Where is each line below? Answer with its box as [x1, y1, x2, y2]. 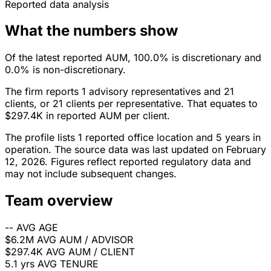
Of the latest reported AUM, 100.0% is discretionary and [5, 51, 261, 64]
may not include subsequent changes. [5, 168, 177, 180]
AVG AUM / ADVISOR [37, 233, 133, 246]
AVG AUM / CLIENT [46, 246, 135, 258]
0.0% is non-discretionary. [5, 64, 126, 76]
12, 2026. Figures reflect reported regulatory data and [5, 155, 251, 168]
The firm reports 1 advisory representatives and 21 [5, 85, 234, 98]
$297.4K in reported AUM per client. [5, 109, 170, 122]
